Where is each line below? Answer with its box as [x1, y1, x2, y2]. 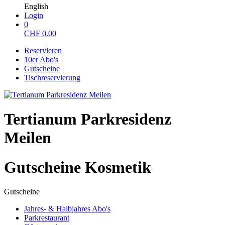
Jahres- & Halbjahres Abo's [24, 204, 110, 213]
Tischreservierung [24, 73, 80, 82]
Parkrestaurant [24, 213, 69, 222]
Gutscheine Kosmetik [4, 158, 151, 176]
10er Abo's [24, 55, 58, 64]
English [24, 2, 48, 11]
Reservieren [24, 46, 62, 55]
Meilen [4, 129, 51, 147]
